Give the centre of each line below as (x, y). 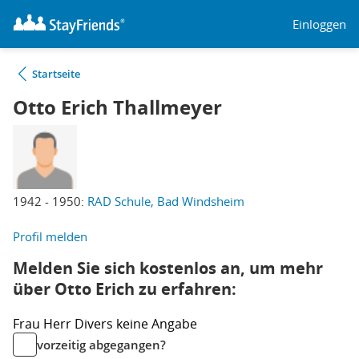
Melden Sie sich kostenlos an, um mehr (168, 268)
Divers (95, 324)
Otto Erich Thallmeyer (117, 107)
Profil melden (50, 236)
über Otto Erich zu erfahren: (125, 289)
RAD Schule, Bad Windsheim (166, 201)
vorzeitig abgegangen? (101, 345)
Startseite (56, 74)
